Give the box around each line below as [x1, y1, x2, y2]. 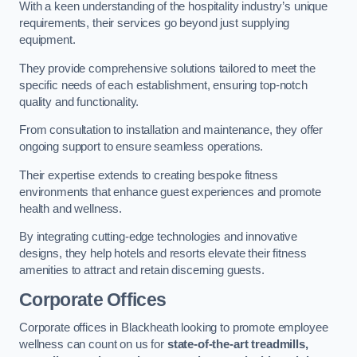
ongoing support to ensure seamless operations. [19, 140, 264, 154]
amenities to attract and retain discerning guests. [19, 264, 265, 277]
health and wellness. [19, 202, 123, 215]
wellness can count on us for [19, 338, 167, 351]
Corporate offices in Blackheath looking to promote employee [19, 321, 328, 335]
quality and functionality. [19, 95, 139, 108]
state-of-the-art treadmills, [167, 338, 308, 351]
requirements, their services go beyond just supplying [19, 17, 290, 30]
